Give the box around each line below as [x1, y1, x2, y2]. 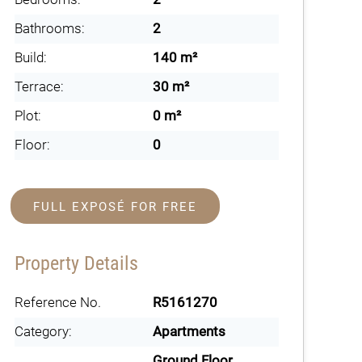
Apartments [153, 323, 226, 339]
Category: [14, 323, 72, 339]
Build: [14, 49, 47, 65]
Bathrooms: [14, 20, 85, 36]
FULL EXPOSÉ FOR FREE [32, 200, 197, 214]
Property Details [14, 252, 138, 275]
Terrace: [14, 78, 64, 95]
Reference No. [14, 294, 101, 310]
